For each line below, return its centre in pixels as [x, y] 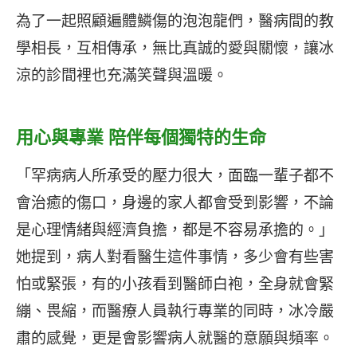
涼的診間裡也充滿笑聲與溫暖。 [122, 75]
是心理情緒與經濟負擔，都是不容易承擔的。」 [175, 229]
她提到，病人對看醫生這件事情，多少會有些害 [175, 256]
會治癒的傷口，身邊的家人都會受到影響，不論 [175, 202]
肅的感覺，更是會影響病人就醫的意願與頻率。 [175, 337]
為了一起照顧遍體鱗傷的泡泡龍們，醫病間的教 [175, 20]
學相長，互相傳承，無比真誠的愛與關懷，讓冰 [175, 47]
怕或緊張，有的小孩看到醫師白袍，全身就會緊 [175, 283]
